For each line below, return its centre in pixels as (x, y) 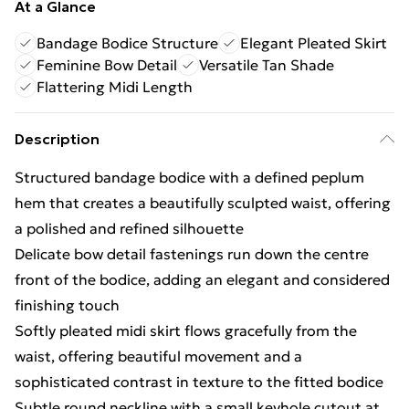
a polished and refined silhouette (129, 228)
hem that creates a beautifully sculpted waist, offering (203, 203)
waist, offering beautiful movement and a (158, 356)
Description (57, 139)
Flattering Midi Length (115, 87)
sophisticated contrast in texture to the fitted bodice (199, 382)
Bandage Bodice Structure (127, 43)
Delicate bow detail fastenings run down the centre (192, 254)
